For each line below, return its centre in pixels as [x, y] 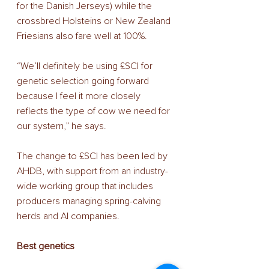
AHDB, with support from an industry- [92, 171]
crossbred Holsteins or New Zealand [95, 21]
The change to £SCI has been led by [93, 156]
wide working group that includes [86, 186]
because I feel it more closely [80, 96]
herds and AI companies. [68, 216]
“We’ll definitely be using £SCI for [86, 66]
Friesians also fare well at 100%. [82, 36]
